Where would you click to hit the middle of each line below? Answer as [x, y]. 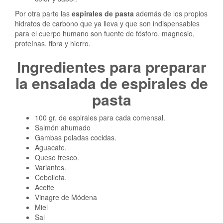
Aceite [45, 187]
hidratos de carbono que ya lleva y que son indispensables [107, 23]
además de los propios [171, 13]
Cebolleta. [51, 177]
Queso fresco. [57, 157]
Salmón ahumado [63, 127]
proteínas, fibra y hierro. [53, 43]
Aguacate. [51, 147]
